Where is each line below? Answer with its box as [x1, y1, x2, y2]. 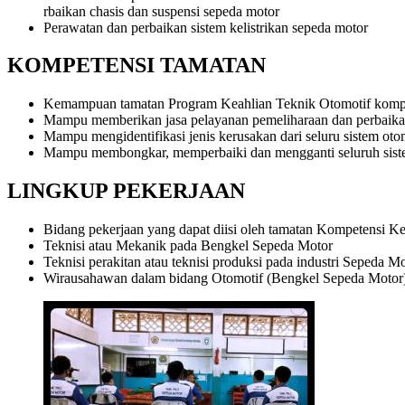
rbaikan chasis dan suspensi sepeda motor [43, 3, 279, 19]
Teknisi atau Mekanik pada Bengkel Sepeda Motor [43, 238, 333, 254]
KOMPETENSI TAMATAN [7, 53, 266, 78]
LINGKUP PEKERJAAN [7, 179, 245, 203]
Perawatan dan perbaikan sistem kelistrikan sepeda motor [43, 19, 368, 35]
